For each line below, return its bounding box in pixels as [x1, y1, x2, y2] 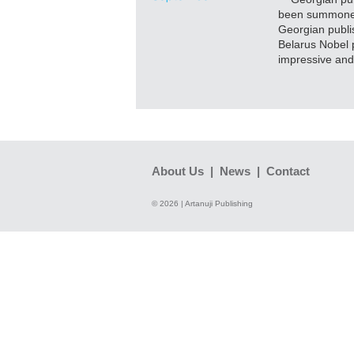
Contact [266, 164, 310, 178]
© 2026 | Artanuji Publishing [152, 199, 253, 208]
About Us [152, 164, 204, 178]
